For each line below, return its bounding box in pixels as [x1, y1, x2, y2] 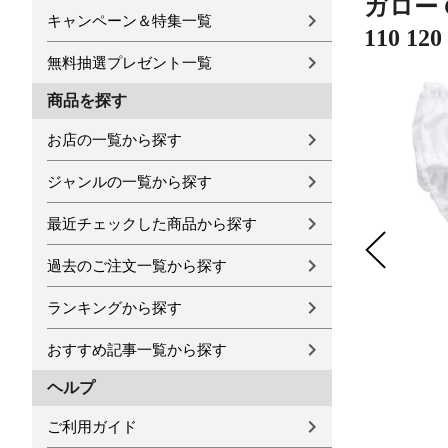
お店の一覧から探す [47, 131, 182, 148]
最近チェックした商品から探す [47, 215, 257, 232]
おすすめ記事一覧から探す [47, 341, 227, 358]
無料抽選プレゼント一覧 [47, 54, 212, 71]
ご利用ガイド [47, 418, 137, 435]
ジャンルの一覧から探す [47, 173, 212, 190]
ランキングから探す [47, 299, 182, 316]
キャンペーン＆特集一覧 [47, 12, 212, 29]
